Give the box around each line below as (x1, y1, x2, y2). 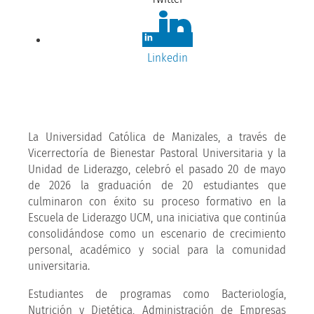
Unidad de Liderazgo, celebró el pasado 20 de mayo (28, 161, 286, 177)
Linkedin (146, 50, 188, 65)
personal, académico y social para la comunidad (28, 242, 286, 257)
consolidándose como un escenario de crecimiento (28, 226, 286, 241)
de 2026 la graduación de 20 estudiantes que (28, 177, 286, 193)
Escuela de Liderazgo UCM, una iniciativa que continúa (28, 210, 286, 225)
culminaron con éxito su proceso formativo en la (28, 193, 286, 209)
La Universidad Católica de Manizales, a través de (28, 129, 286, 144)
